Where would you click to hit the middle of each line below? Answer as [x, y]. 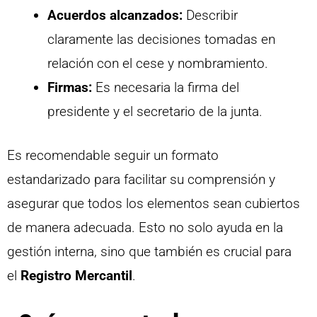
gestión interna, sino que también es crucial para [149, 252]
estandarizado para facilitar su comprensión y [141, 180]
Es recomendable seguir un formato [113, 156]
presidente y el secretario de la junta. [155, 111]
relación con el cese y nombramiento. [158, 63]
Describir [210, 15]
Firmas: [70, 87]
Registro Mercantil [76, 276]
